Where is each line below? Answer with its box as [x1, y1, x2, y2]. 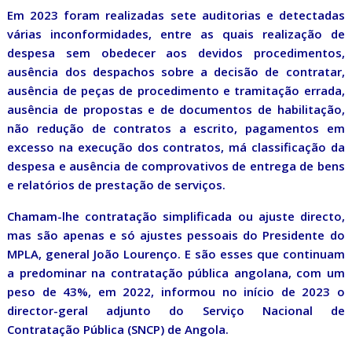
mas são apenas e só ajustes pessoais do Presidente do [7, 227, 345, 244]
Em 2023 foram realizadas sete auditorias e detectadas [7, 7, 345, 24]
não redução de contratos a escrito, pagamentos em [7, 120, 345, 137]
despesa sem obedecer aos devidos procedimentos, [7, 45, 345, 61]
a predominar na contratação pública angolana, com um [7, 265, 345, 281]
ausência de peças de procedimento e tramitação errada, [7, 82, 345, 99]
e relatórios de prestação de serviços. [7, 177, 226, 193]
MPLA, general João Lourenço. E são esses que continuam [7, 246, 345, 262]
